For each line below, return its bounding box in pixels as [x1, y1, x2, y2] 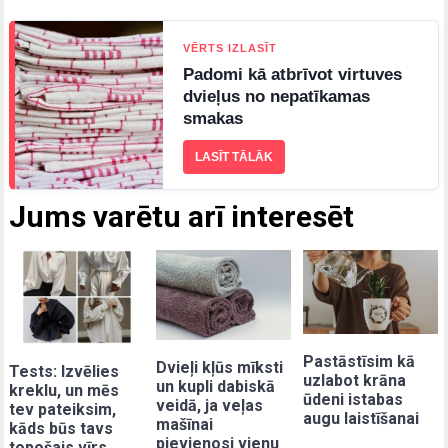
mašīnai [156, 415, 214, 435]
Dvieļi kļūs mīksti [156, 358, 284, 378]
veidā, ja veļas [156, 396, 264, 416]
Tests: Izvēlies [9, 361, 120, 381]
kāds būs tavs [9, 418, 114, 438]
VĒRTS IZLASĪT [183, 42, 278, 55]
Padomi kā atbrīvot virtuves [183, 65, 403, 85]
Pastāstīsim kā [303, 352, 416, 372]
